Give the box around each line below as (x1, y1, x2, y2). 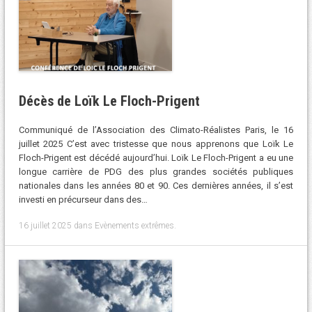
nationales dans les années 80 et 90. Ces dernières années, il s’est (18, 180, 294, 192)
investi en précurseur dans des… (18, 194, 148, 205)
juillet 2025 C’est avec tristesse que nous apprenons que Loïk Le (18, 139, 294, 150)
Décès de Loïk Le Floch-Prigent (18, 92, 200, 109)
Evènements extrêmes (94, 220, 174, 231)
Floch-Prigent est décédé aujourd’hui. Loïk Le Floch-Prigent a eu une (18, 153, 294, 164)
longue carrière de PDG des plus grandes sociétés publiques (18, 166, 294, 178)
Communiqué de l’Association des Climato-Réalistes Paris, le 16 (18, 125, 294, 136)
